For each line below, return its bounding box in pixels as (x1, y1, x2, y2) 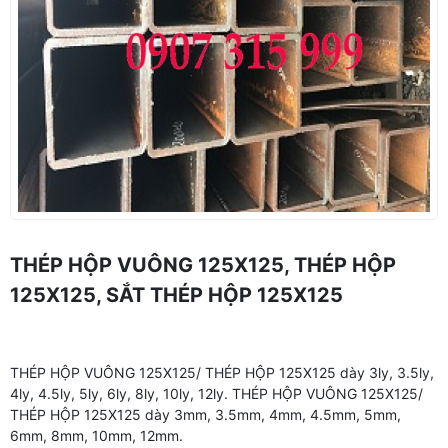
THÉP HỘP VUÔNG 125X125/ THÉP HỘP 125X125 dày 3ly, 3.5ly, (10, 364, 434, 382)
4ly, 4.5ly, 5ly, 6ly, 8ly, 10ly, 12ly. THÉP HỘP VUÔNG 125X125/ (10, 385, 423, 403)
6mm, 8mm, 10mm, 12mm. (10, 427, 183, 445)
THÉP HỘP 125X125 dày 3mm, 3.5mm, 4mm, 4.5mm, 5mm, (10, 406, 401, 424)
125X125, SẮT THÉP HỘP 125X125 (10, 283, 343, 308)
